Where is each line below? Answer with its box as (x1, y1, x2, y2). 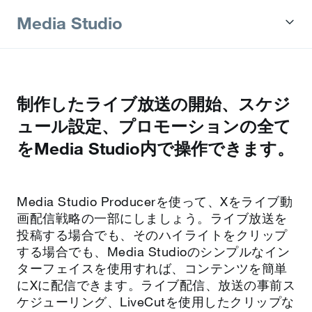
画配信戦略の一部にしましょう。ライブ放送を (17, 210, 288, 226)
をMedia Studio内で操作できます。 (17, 138, 294, 159)
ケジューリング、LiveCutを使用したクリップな (17, 294, 295, 309)
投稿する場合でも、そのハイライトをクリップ (17, 227, 288, 242)
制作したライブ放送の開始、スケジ (17, 93, 290, 114)
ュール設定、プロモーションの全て (17, 116, 291, 136)
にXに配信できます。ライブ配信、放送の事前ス (17, 277, 295, 292)
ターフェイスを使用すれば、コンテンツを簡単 (17, 260, 288, 276)
